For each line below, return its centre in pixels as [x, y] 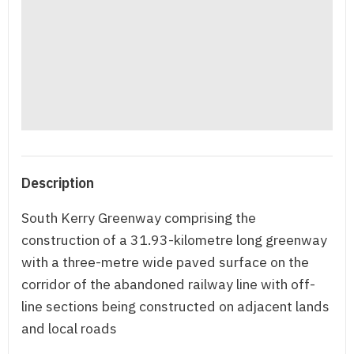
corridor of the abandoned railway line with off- [168, 284]
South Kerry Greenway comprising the [139, 218]
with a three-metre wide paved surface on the [165, 262]
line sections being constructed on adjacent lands [175, 307]
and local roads [69, 329]
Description [58, 183]
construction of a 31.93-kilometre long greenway [174, 240]
